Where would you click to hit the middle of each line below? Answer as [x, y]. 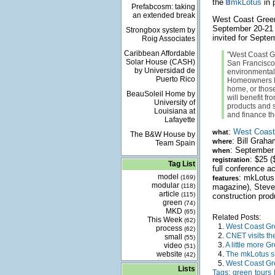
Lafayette [180, 120]
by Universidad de [165, 71]
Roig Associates [168, 39]
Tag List [181, 164]
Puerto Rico [175, 79]
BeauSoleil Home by [161, 94]
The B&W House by [162, 134]
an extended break [164, 15]
